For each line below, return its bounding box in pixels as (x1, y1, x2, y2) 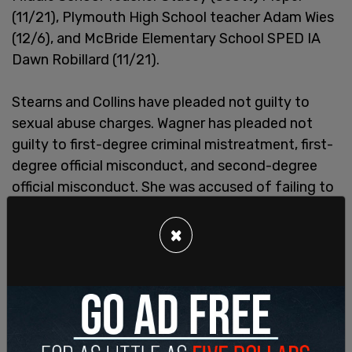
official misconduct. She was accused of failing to (12, 178, 334, 196)
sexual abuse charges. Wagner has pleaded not (12, 114, 313, 132)
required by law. (12, 220, 112, 238)
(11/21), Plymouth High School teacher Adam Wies (12, 8, 334, 26)
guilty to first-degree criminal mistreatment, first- (12, 135, 333, 153)
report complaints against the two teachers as (12, 199, 313, 217)
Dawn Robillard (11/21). (12, 50, 159, 68)
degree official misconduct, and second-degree (12, 156, 317, 174)
